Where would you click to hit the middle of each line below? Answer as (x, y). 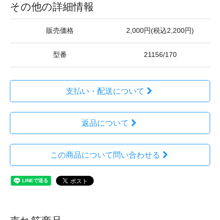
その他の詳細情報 (52, 7)
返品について (105, 123)
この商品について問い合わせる (105, 155)
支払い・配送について (105, 91)
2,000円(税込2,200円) (160, 31)
